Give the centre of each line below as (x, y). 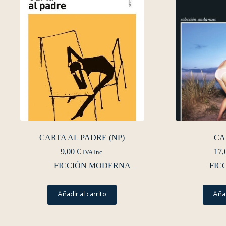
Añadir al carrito (82, 194)
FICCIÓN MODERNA (92, 165)
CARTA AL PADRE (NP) (82, 137)
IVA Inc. (93, 152)
